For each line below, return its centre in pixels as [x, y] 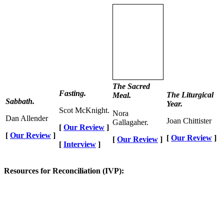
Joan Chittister [189, 120]
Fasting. [72, 93]
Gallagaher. [130, 122]
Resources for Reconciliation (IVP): [64, 170]
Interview [80, 144]
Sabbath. [20, 101]
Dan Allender [27, 118]
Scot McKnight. [84, 110]
